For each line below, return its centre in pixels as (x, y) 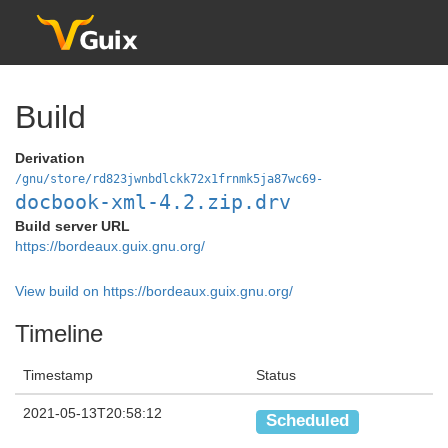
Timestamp (58, 374)
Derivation (50, 158)
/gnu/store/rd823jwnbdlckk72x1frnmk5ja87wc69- (169, 179)
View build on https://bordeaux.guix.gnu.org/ (154, 290)
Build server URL (72, 226)
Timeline (59, 333)
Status (276, 374)
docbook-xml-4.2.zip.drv (153, 202)
